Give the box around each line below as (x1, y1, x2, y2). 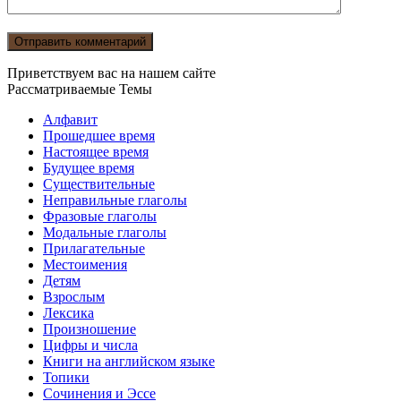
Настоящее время (43, 143, 149, 159)
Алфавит (43, 111, 98, 127)
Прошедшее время (43, 127, 155, 143)
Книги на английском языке (43, 353, 215, 369)
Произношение (43, 320, 136, 337)
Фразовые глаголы (43, 208, 157, 224)
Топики (43, 369, 90, 385)
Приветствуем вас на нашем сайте (7, 64, 216, 81)
